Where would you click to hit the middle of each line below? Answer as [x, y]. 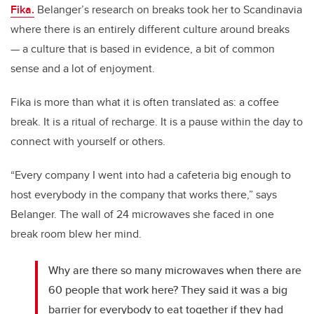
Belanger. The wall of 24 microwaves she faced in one [142, 214]
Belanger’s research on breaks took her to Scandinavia [168, 10]
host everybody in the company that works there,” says [144, 195]
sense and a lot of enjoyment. [84, 69]
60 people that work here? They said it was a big [168, 290]
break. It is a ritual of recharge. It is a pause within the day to [157, 122]
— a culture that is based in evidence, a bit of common [143, 49]
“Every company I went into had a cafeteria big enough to [151, 175]
